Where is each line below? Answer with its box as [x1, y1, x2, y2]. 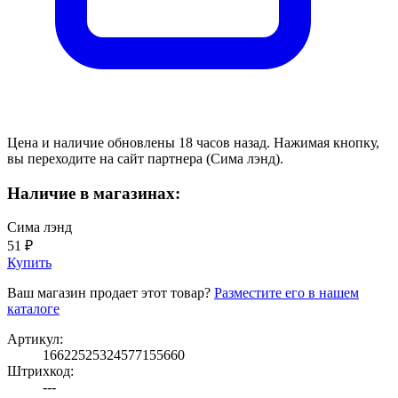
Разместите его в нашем [214, 285, 359, 301]
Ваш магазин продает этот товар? [7, 285, 214, 301]
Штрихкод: [7, 363, 74, 379]
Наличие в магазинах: [7, 183, 180, 203]
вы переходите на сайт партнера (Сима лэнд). [7, 150, 283, 166]
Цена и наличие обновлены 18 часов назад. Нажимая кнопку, [7, 134, 379, 150]
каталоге [7, 301, 60, 317]
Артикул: [7, 331, 63, 347]
